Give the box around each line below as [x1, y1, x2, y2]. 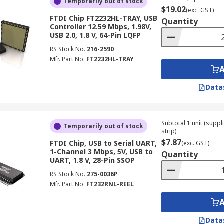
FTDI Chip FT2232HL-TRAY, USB [49, 13, 157, 23]
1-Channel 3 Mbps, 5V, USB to [49, 147, 153, 156]
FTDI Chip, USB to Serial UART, [49, 138, 157, 148]
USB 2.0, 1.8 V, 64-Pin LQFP [49, 30, 141, 40]
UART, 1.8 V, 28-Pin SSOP [49, 155, 135, 165]
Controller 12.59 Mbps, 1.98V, [49, 22, 151, 31]
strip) [161, 127, 176, 135]
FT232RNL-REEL [86, 180, 134, 188]
